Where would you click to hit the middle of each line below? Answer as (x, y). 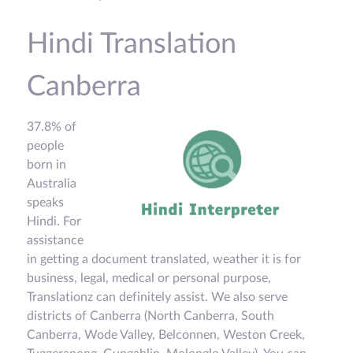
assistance (55, 241)
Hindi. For (54, 222)
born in (46, 165)
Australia (52, 184)
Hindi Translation (132, 45)
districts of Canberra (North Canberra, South (150, 316)
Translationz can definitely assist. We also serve (157, 297)
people (45, 146)
